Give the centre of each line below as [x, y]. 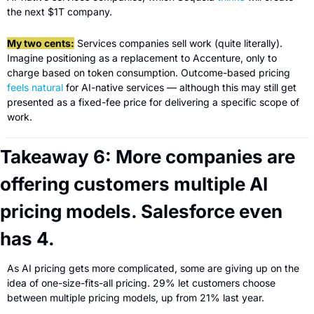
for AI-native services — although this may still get [180, 88]
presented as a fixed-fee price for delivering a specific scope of [153, 102]
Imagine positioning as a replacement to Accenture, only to [142, 58]
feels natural [35, 88]
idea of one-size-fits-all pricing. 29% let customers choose [141, 283]
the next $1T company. [60, 12]
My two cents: [41, 43]
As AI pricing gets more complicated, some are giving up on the [153, 268]
